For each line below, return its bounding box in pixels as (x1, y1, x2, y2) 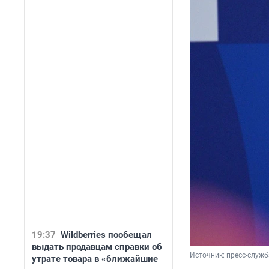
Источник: (190, 251, 226, 260)
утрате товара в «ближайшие (32, 253, 158, 264)
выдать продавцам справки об (32, 241, 162, 252)
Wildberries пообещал (61, 229, 152, 240)
